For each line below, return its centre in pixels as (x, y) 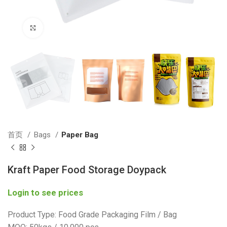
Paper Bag (80, 135)
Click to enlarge (68, 28)
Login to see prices (45, 193)
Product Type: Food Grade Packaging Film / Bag (92, 215)
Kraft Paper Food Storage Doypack (87, 170)
